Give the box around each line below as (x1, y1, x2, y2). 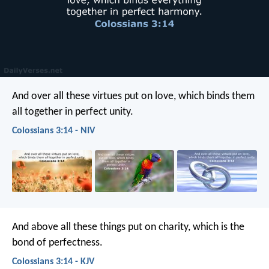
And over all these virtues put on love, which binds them (12, 90, 255, 102)
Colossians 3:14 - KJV (12, 256, 94, 267)
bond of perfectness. (12, 237, 103, 249)
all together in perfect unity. (12, 106, 133, 118)
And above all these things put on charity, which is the (12, 221, 244, 233)
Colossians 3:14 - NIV (12, 125, 95, 136)
